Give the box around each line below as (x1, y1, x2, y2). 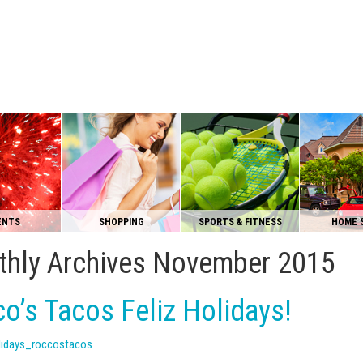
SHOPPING (98, 216, 144, 228)
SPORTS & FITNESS (199, 216, 282, 228)
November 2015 (152, 246, 335, 280)
